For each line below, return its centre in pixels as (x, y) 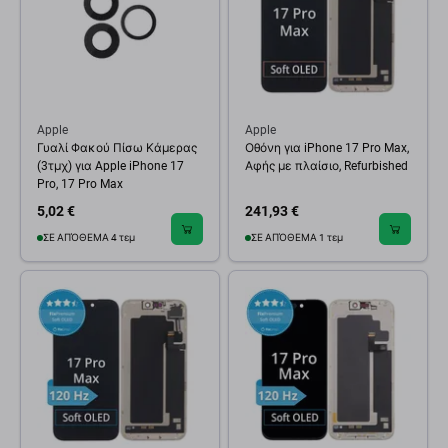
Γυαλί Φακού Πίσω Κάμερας (117, 148)
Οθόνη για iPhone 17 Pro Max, (327, 148)
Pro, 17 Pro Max (80, 184)
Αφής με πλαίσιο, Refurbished (326, 166)
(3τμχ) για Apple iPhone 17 (110, 166)
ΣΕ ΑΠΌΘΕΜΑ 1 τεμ (297, 237)
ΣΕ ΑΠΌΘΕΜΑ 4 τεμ (89, 237)
